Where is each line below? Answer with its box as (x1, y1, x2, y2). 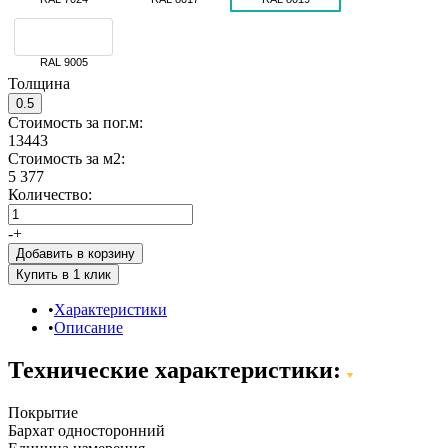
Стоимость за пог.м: (8, 113, 143, 131)
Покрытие (8, 403, 78, 421)
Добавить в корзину (16, 245, 135, 261)
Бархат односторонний (8, 421, 165, 439)
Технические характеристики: (8, 356, 347, 383)
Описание (54, 318, 123, 336)
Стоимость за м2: (8, 149, 125, 167)
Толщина (8, 74, 70, 92)
